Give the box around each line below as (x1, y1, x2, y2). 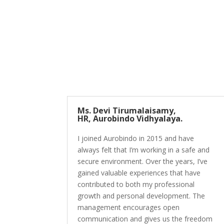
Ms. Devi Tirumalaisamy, (77, 105, 176, 116)
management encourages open (77, 202, 180, 212)
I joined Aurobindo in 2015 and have (77, 133, 194, 143)
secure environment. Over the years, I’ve (77, 156, 208, 166)
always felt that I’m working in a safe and (77, 145, 210, 155)
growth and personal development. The (77, 191, 205, 201)
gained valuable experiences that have (77, 168, 201, 178)
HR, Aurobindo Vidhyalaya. (77, 113, 183, 124)
